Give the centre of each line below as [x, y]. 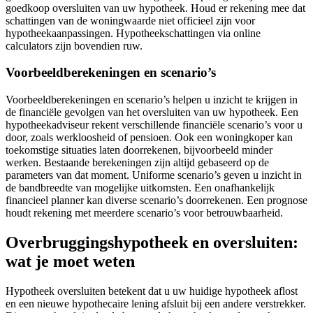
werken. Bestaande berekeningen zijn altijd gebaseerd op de [137, 162]
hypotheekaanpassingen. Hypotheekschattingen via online [133, 33]
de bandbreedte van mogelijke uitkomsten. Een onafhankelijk [140, 187]
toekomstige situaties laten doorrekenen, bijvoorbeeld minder [139, 150]
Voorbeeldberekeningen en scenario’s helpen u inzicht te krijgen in [152, 99]
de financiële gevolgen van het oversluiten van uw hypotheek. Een [152, 112]
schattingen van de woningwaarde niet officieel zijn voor [130, 20]
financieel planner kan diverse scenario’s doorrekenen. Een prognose [156, 200]
